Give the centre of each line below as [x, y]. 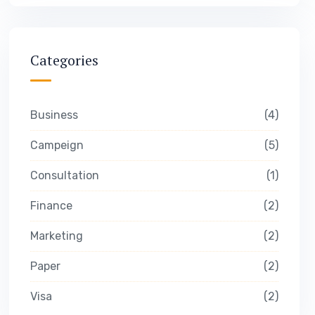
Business [54, 115]
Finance [51, 206]
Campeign [57, 145]
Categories [64, 60]
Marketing [56, 236]
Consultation [64, 175]
